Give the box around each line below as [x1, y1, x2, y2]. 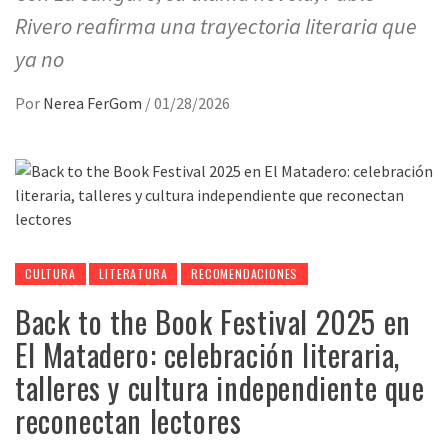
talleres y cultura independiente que [15, 365, 425, 410]
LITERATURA [99, 265, 168, 282]
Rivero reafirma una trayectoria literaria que [15, 12, 417, 40]
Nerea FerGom [43, 93, 145, 113]
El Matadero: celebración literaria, [15, 332, 401, 377]
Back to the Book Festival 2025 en [15, 299, 411, 344]
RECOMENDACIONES [191, 265, 299, 282]
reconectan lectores [15, 398, 242, 443]
